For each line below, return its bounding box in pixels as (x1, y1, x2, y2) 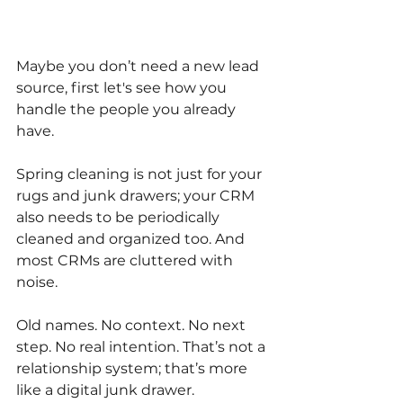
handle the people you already (16, 100, 239, 118)
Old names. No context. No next (16, 316, 249, 334)
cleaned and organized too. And (16, 229, 248, 247)
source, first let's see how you (16, 78, 230, 96)
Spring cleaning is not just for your (16, 165, 265, 183)
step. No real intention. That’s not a (16, 337, 269, 355)
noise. (16, 273, 58, 291)
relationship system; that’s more (16, 359, 251, 377)
